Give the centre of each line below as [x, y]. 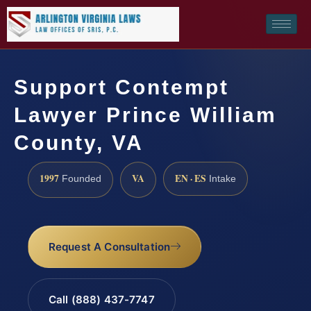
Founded [80, 178]
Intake [221, 178]
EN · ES [191, 178]
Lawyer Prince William [145, 115]
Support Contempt [121, 87]
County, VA [79, 142]
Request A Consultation [109, 247]
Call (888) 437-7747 [101, 300]
